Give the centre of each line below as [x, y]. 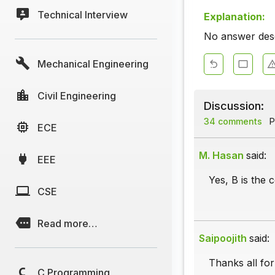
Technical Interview [83, 14]
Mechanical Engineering [93, 64]
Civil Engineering [77, 95]
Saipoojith [223, 238]
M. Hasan [221, 156]
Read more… [68, 223]
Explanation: [234, 17]
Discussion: [234, 106]
